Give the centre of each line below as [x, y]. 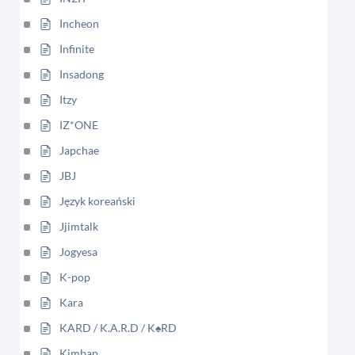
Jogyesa [78, 252]
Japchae [79, 150]
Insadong [82, 74]
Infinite [77, 49]
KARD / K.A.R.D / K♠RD [118, 328]
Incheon [79, 23]
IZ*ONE [79, 125]
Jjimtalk [79, 226]
